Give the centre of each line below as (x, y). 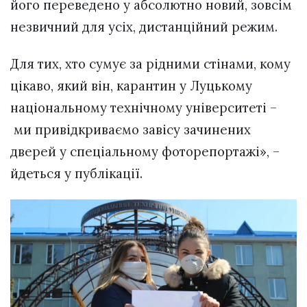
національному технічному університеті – (144, 108)
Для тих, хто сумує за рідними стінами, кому (150, 64)
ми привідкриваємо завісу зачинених (131, 130)
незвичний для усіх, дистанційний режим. (146, 27)
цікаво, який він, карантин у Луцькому (131, 86)
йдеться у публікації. (78, 174)
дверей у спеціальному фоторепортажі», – (145, 152)
